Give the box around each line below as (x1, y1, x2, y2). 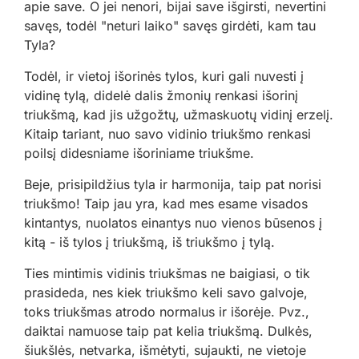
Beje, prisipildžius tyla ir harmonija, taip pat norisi (24, 176, 321, 193)
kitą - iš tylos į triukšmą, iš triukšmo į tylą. (24, 234, 275, 251)
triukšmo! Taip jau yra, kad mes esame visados (24, 196, 308, 212)
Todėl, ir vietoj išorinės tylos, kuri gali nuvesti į (24, 68, 304, 85)
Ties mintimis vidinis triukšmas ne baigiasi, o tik (24, 265, 310, 282)
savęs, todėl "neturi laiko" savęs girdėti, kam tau (24, 18, 316, 34)
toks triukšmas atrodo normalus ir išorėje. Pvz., (24, 304, 309, 321)
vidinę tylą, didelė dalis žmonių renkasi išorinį (24, 87, 298, 104)
